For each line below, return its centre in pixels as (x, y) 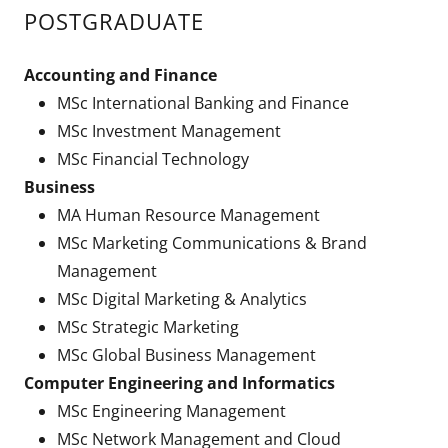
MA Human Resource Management (188, 215)
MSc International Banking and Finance (202, 103)
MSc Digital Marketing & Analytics (181, 299)
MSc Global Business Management (186, 355)
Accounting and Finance (120, 75)
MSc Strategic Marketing (147, 327)
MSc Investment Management (168, 131)
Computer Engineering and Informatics (179, 383)
